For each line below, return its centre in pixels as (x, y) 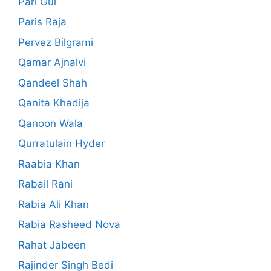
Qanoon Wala (51, 123)
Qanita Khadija (54, 103)
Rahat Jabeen (52, 245)
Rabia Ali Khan (54, 204)
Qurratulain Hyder (61, 144)
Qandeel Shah (53, 83)
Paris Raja (42, 22)
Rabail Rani (45, 184)
